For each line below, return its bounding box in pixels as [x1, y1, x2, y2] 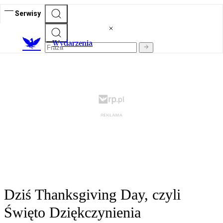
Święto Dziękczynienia [4, 204, 141, 221]
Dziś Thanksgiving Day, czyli [4, 186, 181, 203]
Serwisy [15, 9, 41, 17]
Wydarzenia [52, 38, 93, 48]
